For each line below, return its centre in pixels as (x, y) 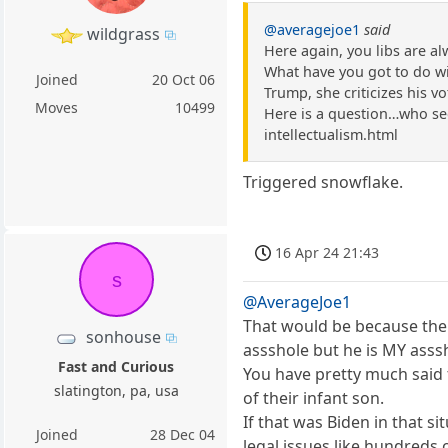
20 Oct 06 (184, 79)
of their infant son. (314, 397)
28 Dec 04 (183, 435)
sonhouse (124, 337)
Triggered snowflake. (323, 182)
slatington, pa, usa (116, 391)
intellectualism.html (331, 135)
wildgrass (124, 33)
